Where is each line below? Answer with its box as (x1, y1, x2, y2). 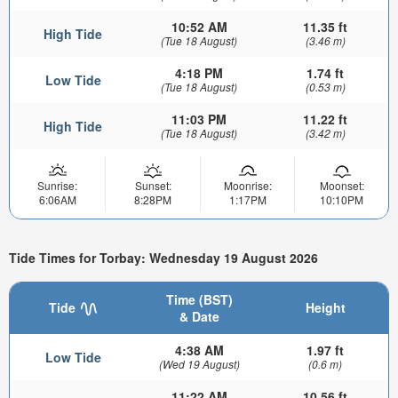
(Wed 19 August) (158, 355, 240, 371)
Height (305, 298, 346, 316)
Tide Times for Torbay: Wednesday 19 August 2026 (9, 248, 318, 267)
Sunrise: (37, 178, 77, 194)
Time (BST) (165, 290, 233, 308)
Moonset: (319, 178, 364, 194)
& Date (179, 306, 219, 325)
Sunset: (134, 178, 171, 194)
